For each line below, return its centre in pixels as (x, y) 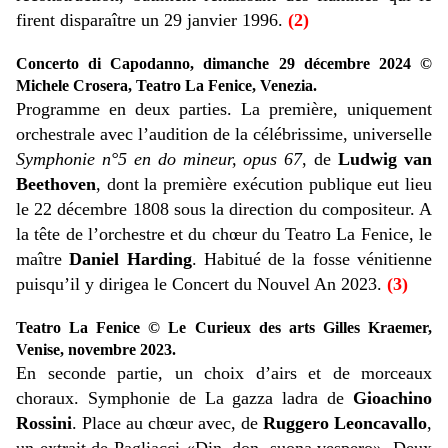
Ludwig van (385, 159)
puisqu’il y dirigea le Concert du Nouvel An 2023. (201, 284)
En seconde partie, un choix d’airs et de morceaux (224, 373)
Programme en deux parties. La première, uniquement (224, 109)
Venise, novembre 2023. (96, 350)
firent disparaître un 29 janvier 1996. (152, 20)
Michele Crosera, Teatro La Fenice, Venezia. (166, 86)
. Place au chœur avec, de (167, 423)
